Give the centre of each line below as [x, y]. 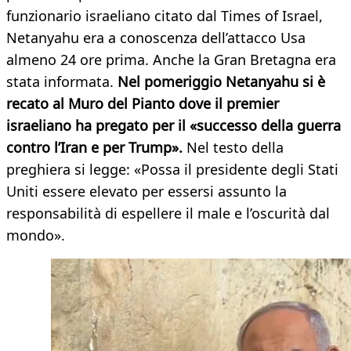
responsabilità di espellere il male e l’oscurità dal [168, 213]
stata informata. [62, 82]
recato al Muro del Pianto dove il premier [143, 104]
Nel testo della [233, 148]
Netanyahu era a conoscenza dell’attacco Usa [156, 38]
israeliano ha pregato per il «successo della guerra [174, 126]
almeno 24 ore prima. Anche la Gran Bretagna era [171, 60]
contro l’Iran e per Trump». [94, 148]
